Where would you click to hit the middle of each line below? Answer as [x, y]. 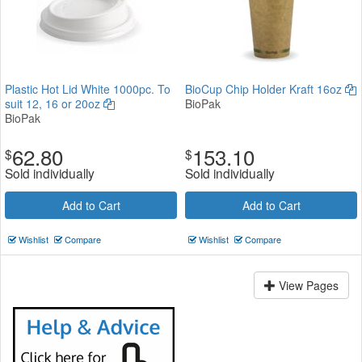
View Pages [307, 285]
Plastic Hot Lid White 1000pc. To [88, 88]
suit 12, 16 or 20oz [54, 103]
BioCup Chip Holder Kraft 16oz [265, 88]
